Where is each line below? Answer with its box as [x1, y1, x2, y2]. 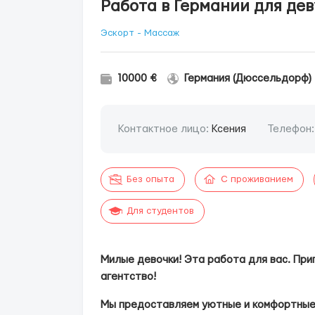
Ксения [212, 124, 246, 134]
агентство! [101, 271, 156, 282]
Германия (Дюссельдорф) [184, 73, 311, 84]
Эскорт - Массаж [101, 28, 179, 38]
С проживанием [221, 174, 293, 184]
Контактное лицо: [118, 124, 212, 134]
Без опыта [127, 174, 174, 184]
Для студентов [127, 206, 194, 216]
